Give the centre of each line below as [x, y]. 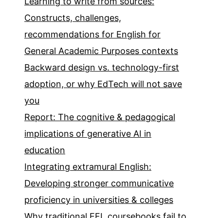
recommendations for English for [92, 35]
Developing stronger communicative [99, 183]
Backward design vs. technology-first [102, 68]
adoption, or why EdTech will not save [103, 84]
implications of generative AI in [88, 134]
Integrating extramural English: [88, 167]
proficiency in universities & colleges [99, 200]
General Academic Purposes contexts [101, 51]
